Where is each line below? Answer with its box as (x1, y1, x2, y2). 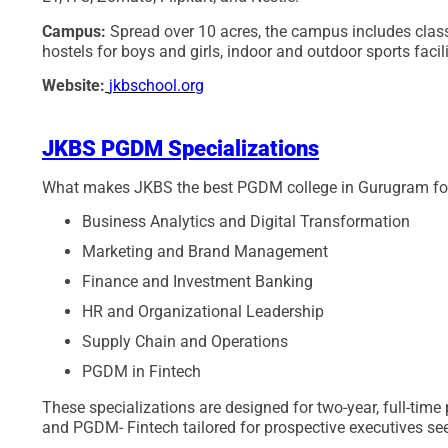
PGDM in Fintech (82, 362, 201, 382)
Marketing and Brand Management (82, 242, 328, 262)
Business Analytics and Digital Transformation (82, 212, 410, 232)
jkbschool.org (109, 75, 204, 95)
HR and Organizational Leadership (82, 302, 324, 322)
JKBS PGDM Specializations (42, 135, 319, 161)
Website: (42, 75, 105, 95)
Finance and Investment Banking (82, 272, 313, 292)
